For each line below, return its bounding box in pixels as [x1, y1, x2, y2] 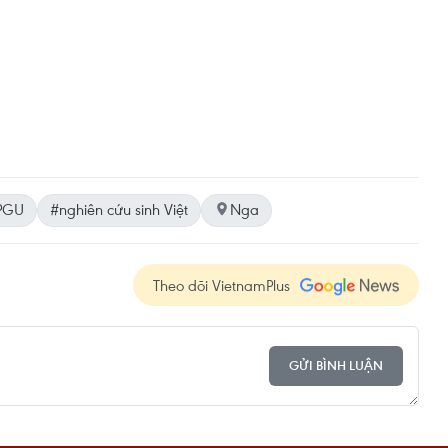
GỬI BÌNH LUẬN [289, 357, 383, 375]
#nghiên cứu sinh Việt [50, 198, 188, 219]
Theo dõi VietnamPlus [153, 274, 290, 295]
